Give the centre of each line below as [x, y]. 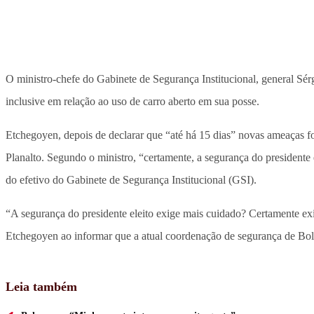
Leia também [41, 287]
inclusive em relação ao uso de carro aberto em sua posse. [132, 102]
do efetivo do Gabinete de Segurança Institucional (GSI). [131, 180]
